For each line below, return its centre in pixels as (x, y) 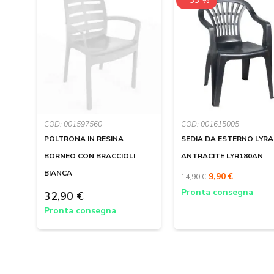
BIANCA (58, 173)
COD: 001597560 (73, 124)
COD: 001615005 (210, 124)
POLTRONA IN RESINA (84, 139)
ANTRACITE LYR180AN (222, 156)
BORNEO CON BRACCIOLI (90, 156)
